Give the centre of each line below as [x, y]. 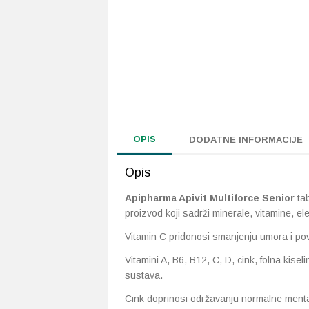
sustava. [144, 275]
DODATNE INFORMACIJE [246, 140]
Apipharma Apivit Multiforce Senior [211, 198]
